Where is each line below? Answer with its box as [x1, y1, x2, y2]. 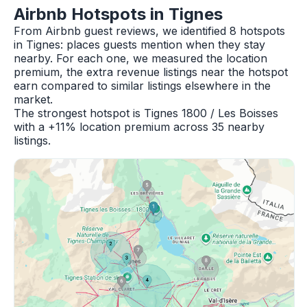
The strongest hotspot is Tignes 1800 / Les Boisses [14, 106, 278, 120]
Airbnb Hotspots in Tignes [14, 4, 223, 24]
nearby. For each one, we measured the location [14, 51, 267, 65]
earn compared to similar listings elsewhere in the [14, 79, 271, 93]
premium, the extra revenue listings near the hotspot [14, 65, 288, 79]
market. [14, 93, 53, 106]
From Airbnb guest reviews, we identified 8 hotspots [14, 24, 285, 38]
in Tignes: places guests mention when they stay [14, 38, 265, 51]
